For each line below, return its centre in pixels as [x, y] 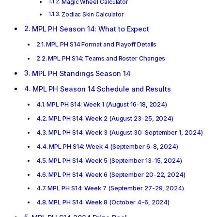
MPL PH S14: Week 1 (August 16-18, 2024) [107, 104]
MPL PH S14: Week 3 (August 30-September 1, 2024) [126, 132]
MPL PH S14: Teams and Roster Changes [107, 58]
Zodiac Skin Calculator [93, 14]
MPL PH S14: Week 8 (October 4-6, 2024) [109, 202]
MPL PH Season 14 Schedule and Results [101, 89]
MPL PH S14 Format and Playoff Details [101, 44]
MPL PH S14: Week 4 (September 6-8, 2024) [114, 146]
